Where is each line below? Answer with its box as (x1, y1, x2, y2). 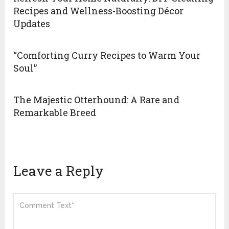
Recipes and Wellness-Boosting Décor (13, 5, 184, 17)
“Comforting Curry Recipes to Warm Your (13, 49, 201, 62)
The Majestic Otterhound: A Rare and (13, 94, 180, 106)
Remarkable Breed (13, 106, 97, 119)
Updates (13, 17, 51, 30)
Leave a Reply (13, 162, 104, 180)
